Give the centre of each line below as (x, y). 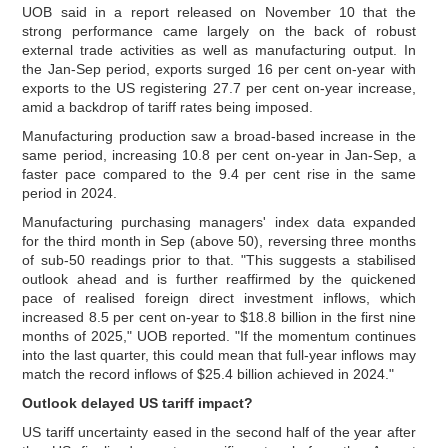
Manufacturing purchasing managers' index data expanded (219, 221)
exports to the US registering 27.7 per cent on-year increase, (219, 87)
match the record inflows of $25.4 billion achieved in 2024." (208, 373)
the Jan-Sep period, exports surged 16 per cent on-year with (219, 68)
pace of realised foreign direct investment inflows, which (219, 297)
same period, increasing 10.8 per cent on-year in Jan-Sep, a (219, 154)
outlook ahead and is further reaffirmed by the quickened (219, 278)
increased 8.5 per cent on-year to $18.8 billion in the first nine (219, 316)
